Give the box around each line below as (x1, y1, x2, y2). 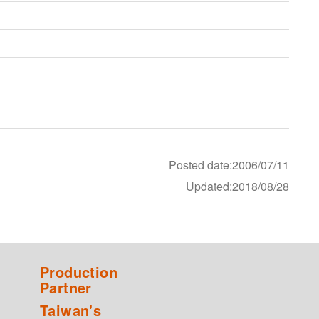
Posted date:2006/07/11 (169, 157, 289, 174)
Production (40, 261, 118, 283)
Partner (40, 277, 92, 298)
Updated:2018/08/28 (186, 178, 289, 195)
